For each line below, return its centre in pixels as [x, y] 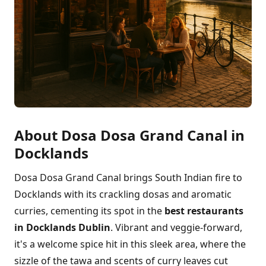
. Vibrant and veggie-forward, [176, 227]
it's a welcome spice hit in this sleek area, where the [130, 244]
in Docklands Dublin [62, 227]
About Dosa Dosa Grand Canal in [129, 135]
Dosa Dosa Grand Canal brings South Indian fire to [128, 178]
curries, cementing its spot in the [89, 211]
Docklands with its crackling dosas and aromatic [123, 194]
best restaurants [204, 211]
